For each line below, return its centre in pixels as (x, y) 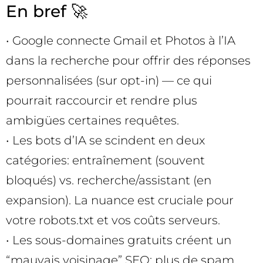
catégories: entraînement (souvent (105, 160)
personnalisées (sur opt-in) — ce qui (109, 80)
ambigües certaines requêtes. (92, 120)
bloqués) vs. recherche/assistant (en (109, 180)
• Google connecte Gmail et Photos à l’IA (121, 40)
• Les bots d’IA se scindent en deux (105, 140)
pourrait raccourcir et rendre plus (102, 100)
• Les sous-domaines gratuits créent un (119, 240)
